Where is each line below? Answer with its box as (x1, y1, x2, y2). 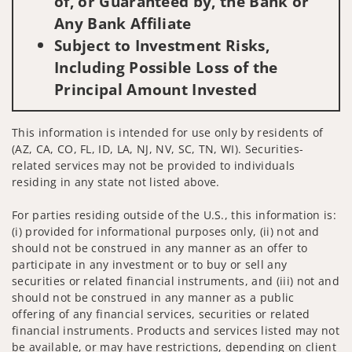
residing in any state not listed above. (12, 174, 220, 190)
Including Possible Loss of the (54, 57, 278, 79)
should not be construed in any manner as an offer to (12, 240, 308, 256)
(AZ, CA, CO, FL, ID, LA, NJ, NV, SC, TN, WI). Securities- (12, 141, 304, 157)
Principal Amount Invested (54, 79, 258, 101)
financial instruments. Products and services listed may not (12, 323, 339, 339)
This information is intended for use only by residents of (12, 125, 324, 141)
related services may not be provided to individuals (12, 158, 295, 174)
